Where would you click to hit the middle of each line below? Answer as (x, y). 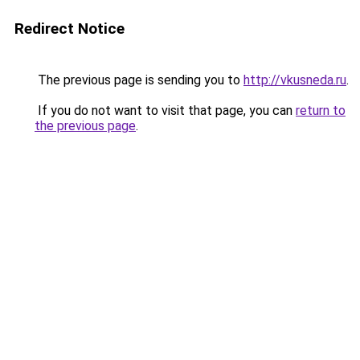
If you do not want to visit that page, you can (165, 110)
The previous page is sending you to (139, 80)
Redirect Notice (70, 29)
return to (321, 110)
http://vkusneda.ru (295, 80)
